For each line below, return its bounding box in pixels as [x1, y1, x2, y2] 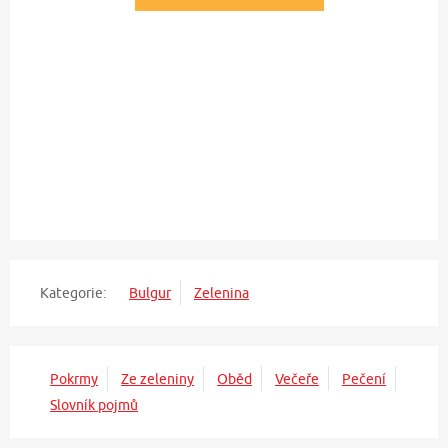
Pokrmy [50, 370, 98, 387]
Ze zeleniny [121, 370, 194, 387]
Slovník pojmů [50, 396, 138, 413]
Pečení [342, 370, 386, 387]
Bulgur [129, 284, 171, 301]
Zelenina [194, 284, 249, 301]
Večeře [275, 370, 319, 387]
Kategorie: [40, 284, 106, 301]
